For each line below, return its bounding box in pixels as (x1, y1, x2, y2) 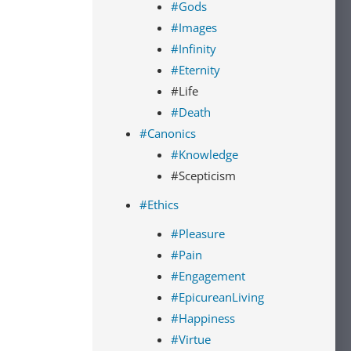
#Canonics (139, 125, 196, 141)
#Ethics (139, 197, 179, 212)
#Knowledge (171, 147, 238, 162)
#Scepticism (171, 168, 236, 183)
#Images (171, 20, 217, 35)
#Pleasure (171, 226, 225, 241)
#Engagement (171, 268, 245, 284)
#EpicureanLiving (171, 289, 264, 305)
